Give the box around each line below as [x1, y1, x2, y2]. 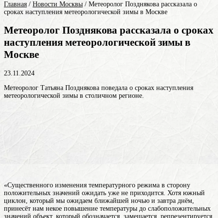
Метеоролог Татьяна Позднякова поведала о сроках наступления [4, 84, 193, 91]
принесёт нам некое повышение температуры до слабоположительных [4, 204, 211, 212]
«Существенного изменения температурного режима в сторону [4, 181, 190, 189]
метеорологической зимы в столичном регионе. [4, 91, 144, 99]
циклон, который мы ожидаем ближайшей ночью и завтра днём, [4, 197, 194, 204]
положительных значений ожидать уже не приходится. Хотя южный [4, 189, 205, 197]
